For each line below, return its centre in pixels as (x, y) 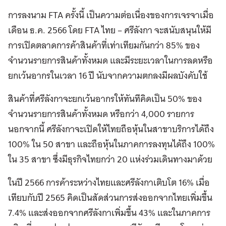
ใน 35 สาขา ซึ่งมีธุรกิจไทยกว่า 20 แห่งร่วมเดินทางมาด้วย (110, 159)
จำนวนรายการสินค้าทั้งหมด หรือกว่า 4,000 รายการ (101, 114)
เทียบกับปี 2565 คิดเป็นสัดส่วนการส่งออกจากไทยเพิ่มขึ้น (110, 198)
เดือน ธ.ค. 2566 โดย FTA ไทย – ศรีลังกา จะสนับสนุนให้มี (110, 30)
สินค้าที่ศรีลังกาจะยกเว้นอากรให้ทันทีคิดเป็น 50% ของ (105, 99)
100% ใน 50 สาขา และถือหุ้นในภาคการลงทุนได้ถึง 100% (111, 144)
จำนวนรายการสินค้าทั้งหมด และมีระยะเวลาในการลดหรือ (110, 61)
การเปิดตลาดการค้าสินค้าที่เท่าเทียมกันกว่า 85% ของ (104, 45)
